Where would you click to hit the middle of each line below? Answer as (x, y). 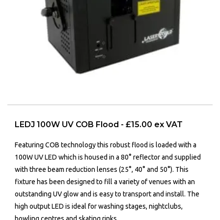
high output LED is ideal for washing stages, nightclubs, (99, 206)
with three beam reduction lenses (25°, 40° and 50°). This (102, 169)
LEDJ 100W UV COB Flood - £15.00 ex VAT (99, 124)
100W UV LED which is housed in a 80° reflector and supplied (108, 157)
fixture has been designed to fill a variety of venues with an (105, 181)
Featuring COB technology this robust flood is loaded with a (106, 145)
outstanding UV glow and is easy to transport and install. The (107, 194)
